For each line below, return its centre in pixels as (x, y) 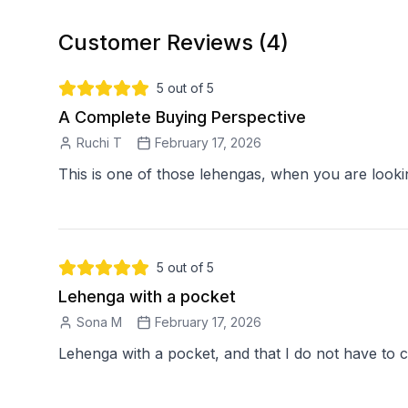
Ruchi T (99, 143)
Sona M (99, 322)
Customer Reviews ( (162, 43)
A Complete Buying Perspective (182, 117)
